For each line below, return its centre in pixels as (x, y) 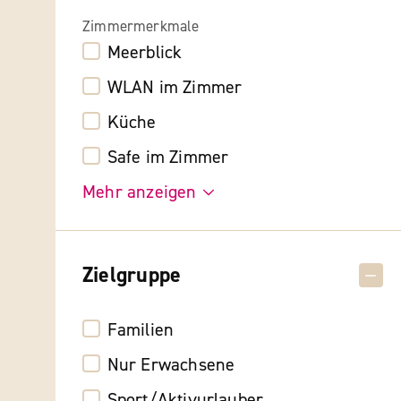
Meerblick (145, 53)
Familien (141, 330)
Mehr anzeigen (140, 192)
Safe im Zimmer (168, 158)
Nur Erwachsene (171, 365)
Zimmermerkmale (141, 26)
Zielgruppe (132, 275)
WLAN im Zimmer (175, 88)
